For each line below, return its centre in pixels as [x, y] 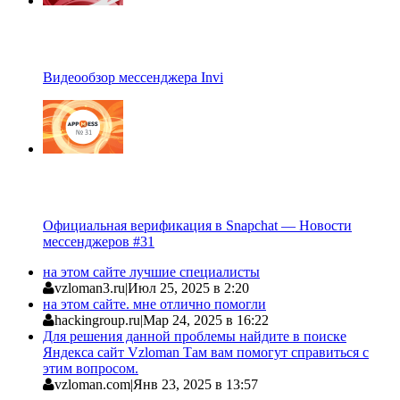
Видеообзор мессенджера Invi [133, 77]
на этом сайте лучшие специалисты [151, 271]
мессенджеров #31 [99, 241]
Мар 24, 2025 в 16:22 [206, 320]
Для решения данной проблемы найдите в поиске [195, 336]
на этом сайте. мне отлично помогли [154, 304]
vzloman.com [92, 384]
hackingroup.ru [97, 320]
